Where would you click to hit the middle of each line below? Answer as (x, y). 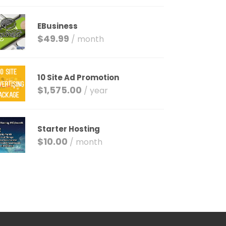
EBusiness (58, 26)
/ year (96, 91)
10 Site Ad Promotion (78, 77)
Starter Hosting (69, 129)
